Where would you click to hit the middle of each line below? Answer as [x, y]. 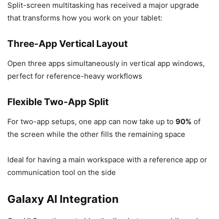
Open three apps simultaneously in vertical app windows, [106, 63]
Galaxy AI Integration [63, 199]
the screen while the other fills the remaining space [96, 134]
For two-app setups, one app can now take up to [91, 121]
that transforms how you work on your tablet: [85, 18]
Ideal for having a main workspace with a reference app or [107, 160]
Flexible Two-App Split [58, 102]
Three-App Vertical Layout [67, 44]
